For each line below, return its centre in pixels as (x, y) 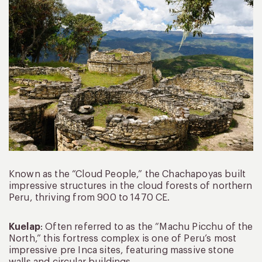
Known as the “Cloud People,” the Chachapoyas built (127, 174)
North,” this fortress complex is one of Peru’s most (123, 238)
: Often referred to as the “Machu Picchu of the (146, 227)
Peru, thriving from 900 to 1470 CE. (89, 197)
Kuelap (25, 227)
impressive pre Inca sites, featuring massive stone (122, 250)
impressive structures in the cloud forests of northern (131, 186)
